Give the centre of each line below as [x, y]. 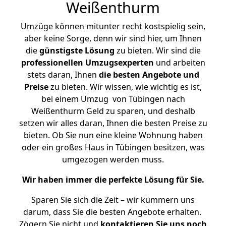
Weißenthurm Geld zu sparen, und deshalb [113, 111]
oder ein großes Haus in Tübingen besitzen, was [113, 147]
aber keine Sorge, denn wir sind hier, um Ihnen [113, 38]
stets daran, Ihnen [63, 75]
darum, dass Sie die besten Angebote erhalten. [113, 212]
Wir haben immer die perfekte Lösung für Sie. [113, 180]
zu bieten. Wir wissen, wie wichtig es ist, [125, 87]
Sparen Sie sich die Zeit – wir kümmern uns [113, 200]
